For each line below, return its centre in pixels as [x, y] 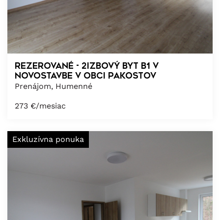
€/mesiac [48, 106]
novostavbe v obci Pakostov [85, 75]
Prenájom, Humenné [54, 86]
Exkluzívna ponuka [48, 139]
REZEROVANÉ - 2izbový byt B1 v [87, 66]
